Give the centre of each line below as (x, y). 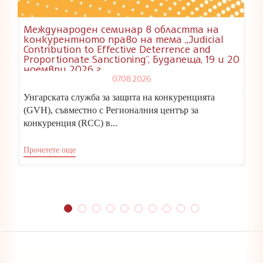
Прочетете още (50, 150)
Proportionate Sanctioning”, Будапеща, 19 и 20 (131, 58)
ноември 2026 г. (63, 68)
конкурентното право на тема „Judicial (124, 38)
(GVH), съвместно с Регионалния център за (111, 110)
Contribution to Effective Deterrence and (117, 48)
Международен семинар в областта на (121, 28)
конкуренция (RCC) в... (70, 123)
